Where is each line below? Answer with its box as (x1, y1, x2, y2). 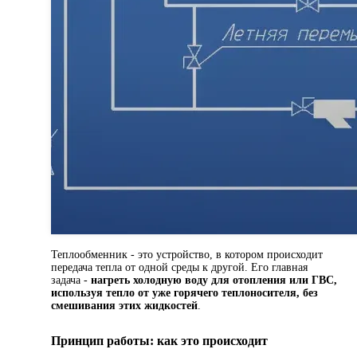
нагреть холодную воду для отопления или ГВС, (91, 274, 337, 287)
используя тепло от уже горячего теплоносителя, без (51, 287, 318, 300)
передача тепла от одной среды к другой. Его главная (51, 261, 308, 274)
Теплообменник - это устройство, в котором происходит (51, 249, 323, 261)
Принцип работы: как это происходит (51, 332, 268, 348)
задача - (51, 274, 91, 287)
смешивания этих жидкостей (51, 300, 198, 312)
